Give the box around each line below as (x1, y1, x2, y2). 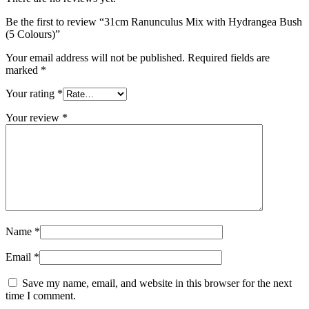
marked (6, 64, 41, 77)
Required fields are (188, 52, 270, 64)
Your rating (6, 88, 57, 100)
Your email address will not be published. (6, 52, 185, 64)
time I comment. (6, 290, 76, 302)
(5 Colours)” (6, 28, 60, 41)
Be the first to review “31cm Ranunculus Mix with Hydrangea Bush (6, 16, 302, 28)
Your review (6, 112, 62, 124)
